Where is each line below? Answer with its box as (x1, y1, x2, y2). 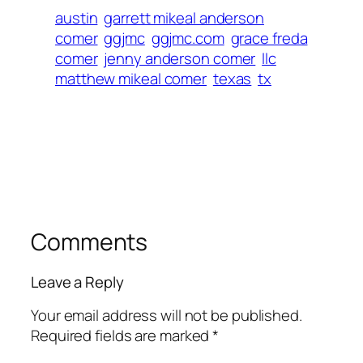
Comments (31, 225, 148, 258)
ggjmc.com (151, 27, 224, 49)
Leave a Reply (31, 271, 124, 293)
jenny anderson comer (104, 47, 256, 69)
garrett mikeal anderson (104, 6, 264, 28)
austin (55, 6, 98, 28)
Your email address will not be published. (31, 304, 302, 326)
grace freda (230, 27, 308, 49)
